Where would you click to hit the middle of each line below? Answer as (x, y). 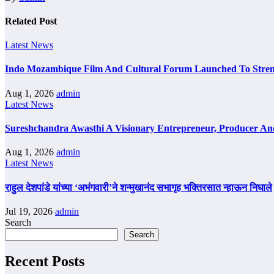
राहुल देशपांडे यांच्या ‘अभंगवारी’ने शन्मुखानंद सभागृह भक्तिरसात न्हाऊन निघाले (139, 187)
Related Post (31, 21)
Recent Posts (45, 261)
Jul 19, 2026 (30, 211)
